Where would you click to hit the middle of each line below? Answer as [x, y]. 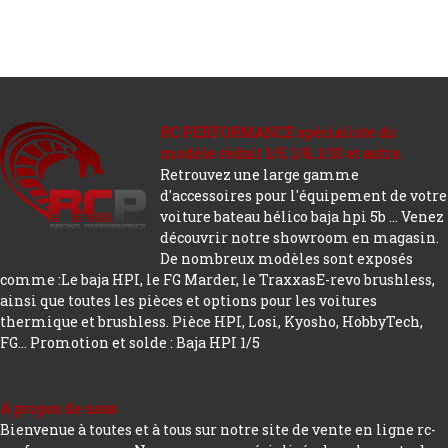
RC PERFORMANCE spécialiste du [277, 132]
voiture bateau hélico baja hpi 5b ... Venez [302, 216]
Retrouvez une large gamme [259, 174]
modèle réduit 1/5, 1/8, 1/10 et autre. [281, 153]
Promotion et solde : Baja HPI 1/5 [145, 342]
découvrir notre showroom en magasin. [299, 237]
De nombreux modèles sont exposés [286, 258]
